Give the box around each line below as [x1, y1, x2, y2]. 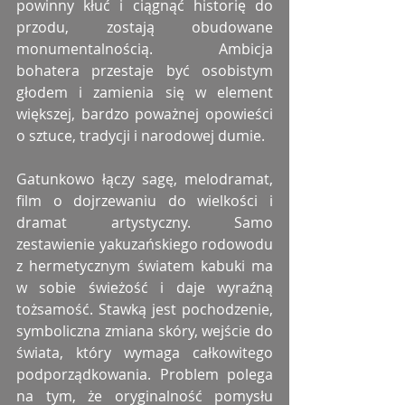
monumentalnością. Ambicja [16, 39, 273, 60]
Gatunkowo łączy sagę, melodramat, [16, 169, 273, 190]
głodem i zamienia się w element [16, 82, 273, 103]
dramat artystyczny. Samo [16, 212, 273, 233]
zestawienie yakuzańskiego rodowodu [16, 234, 273, 255]
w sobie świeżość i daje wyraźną [16, 278, 273, 298]
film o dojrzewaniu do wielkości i [16, 191, 273, 212]
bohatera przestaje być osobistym [16, 61, 273, 81]
